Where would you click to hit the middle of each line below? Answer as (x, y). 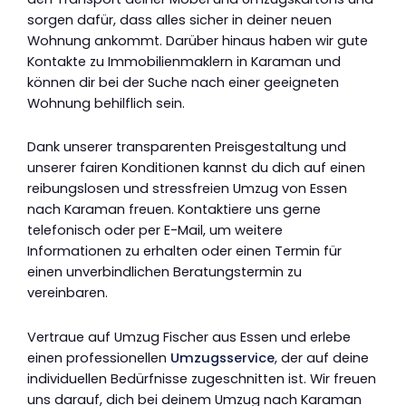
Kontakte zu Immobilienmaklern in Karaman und (184, 61)
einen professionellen (99, 358)
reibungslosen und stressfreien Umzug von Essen (187, 189)
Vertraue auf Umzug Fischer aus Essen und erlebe (189, 337)
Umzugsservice (222, 358)
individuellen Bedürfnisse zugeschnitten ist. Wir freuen (202, 378)
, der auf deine (322, 358)
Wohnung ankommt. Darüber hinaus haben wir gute (198, 40)
